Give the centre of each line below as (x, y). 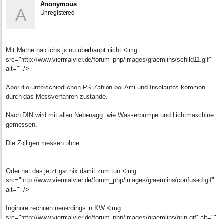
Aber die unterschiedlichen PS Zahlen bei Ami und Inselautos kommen (106, 87)
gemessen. (22, 124)
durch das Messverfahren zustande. (57, 97)
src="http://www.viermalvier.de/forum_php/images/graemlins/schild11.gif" (109, 59)
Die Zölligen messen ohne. (44, 143)
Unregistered (57, 13)
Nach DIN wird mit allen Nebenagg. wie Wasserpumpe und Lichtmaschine (110, 115)
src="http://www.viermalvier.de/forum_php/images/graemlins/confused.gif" (110, 180)
